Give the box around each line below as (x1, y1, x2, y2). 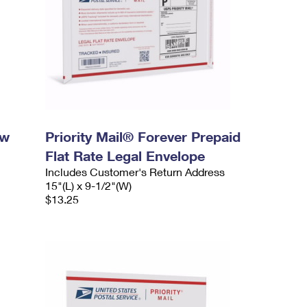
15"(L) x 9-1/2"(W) (45, 179, 132, 192)
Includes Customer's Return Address (45, 165, 225, 178)
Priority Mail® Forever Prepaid (45, 128, 241, 145)
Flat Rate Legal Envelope (45, 147, 206, 164)
